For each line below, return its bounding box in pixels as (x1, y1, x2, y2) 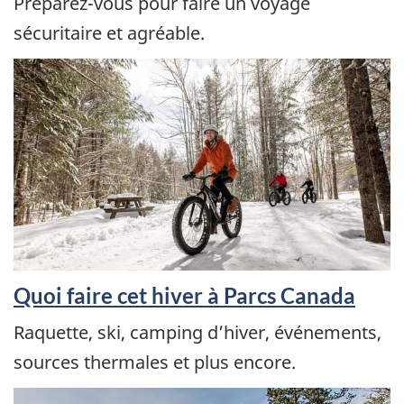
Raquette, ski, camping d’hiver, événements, (14, 320, 381, 345)
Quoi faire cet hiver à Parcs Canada (14, 281, 355, 308)
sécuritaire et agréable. (14, 21, 205, 46)
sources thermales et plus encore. (14, 350, 296, 375)
